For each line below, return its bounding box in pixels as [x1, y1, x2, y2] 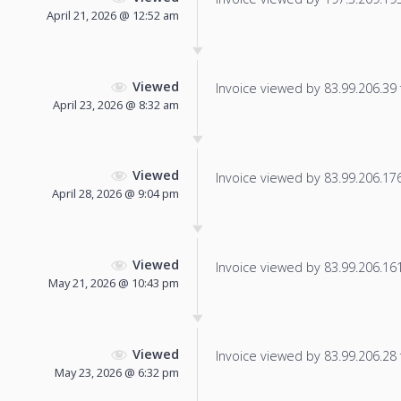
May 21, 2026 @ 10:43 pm [48, 275, 179, 292]
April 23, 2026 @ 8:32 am [53, 96, 179, 113]
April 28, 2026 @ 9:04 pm [52, 185, 179, 202]
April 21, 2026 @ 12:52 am [47, 6, 179, 23]
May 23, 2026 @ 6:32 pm [55, 364, 179, 381]
